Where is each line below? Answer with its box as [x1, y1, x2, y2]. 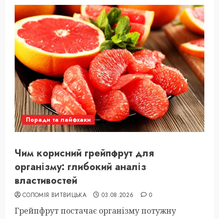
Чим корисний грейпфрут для [15, 146, 154, 160]
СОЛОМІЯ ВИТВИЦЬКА [22, 191, 87, 199]
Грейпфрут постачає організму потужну [15, 205, 176, 216]
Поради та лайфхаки [26, 115, 91, 124]
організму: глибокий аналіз [15, 160, 146, 174]
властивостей [15, 174, 77, 188]
